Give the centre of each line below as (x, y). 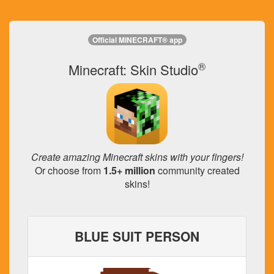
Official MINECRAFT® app (137, 40)
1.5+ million (129, 170)
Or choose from (69, 170)
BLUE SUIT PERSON (137, 236)
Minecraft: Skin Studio (133, 69)
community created (197, 170)
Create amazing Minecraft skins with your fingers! (137, 157)
